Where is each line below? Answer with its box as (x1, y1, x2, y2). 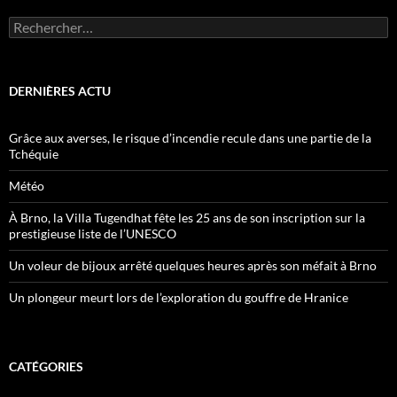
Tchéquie (9, 146, 58, 162)
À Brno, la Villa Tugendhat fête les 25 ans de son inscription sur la (9, 210, 365, 226)
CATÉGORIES (9, 359, 83, 375)
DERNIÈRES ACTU (9, 83, 111, 99)
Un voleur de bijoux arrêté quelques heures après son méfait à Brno (9, 258, 377, 274)
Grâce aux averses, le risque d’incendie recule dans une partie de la (9, 130, 371, 146)
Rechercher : (8, 16, 78, 32)
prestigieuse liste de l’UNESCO (9, 226, 176, 242)
